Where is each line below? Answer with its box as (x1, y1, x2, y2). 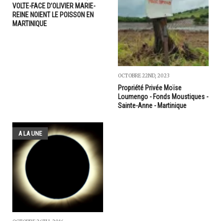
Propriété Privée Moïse (118, 84, 182, 92)
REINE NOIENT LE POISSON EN (12, 11, 94, 19)
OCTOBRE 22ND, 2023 (118, 73, 170, 79)
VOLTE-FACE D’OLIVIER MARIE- (12, 2, 95, 10)
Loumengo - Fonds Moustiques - (118, 93, 208, 101)
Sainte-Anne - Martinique (118, 102, 186, 110)
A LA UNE (18, 130, 42, 138)
